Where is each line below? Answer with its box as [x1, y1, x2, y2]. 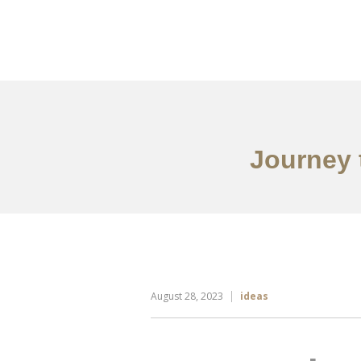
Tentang [313, 43, 357, 59]
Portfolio [243, 43, 289, 59]
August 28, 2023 [151, 289, 223, 303]
